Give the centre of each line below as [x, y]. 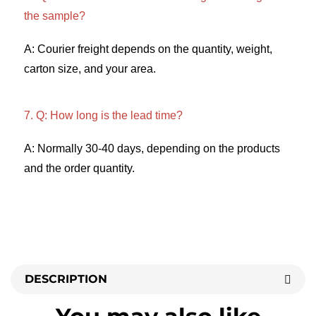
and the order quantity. [79, 169]
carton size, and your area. [91, 69]
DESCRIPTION [66, 279]
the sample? [56, 16]
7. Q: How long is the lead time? [105, 116]
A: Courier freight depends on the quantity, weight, [148, 49]
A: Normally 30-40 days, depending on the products [152, 149]
